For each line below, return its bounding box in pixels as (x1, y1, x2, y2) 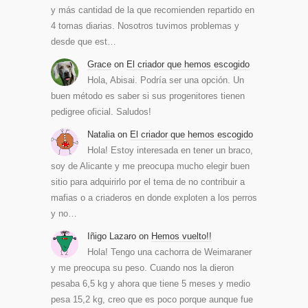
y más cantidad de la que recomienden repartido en (51, 5, 254, 16)
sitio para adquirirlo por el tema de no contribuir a (51, 177, 245, 188)
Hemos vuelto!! (151, 231, 212, 242)
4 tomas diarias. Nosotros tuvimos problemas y (51, 21, 239, 32)
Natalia (87, 129, 115, 140)
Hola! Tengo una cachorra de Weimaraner (87, 247, 252, 258)
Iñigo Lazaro (87, 231, 136, 242)
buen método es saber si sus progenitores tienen (51, 91, 245, 102)
